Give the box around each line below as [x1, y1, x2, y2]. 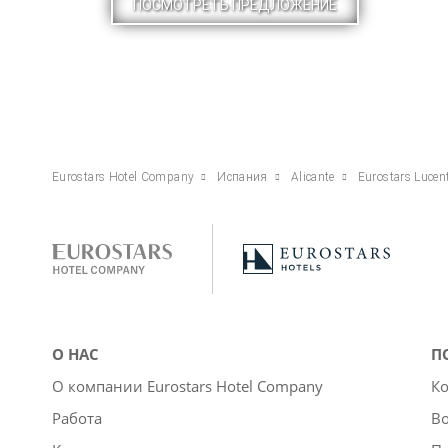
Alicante [290, 169, 335, 184]
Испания [217, 169, 268, 184]
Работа [52, 407, 102, 428]
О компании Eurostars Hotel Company [52, 375, 323, 396]
